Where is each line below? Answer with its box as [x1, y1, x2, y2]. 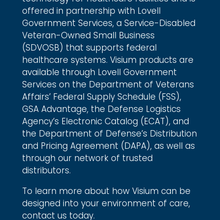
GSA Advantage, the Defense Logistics [22, 103, 181, 115]
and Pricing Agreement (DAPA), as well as [22, 140, 195, 152]
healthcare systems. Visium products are [22, 54, 193, 66]
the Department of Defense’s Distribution [22, 128, 197, 140]
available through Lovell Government [22, 66, 177, 79]
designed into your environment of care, [22, 197, 190, 210]
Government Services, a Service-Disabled [22, 17, 195, 29]
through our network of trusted [22, 152, 153, 165]
